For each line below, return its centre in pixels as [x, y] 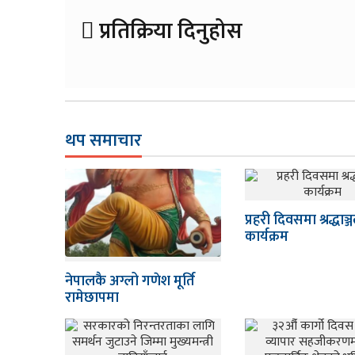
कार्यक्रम [266, 237]
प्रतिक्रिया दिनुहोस [169, 32]
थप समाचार [104, 141]
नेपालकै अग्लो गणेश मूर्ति [130, 281]
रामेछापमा [92, 298]
